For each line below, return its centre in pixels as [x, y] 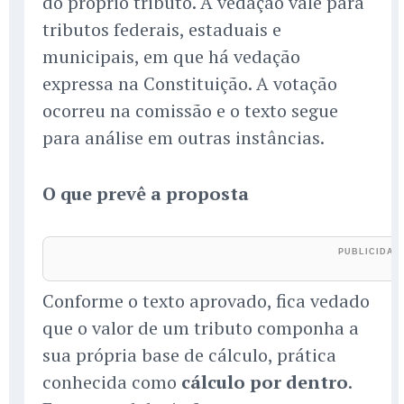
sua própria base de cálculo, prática [189, 355]
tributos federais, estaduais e [162, 30]
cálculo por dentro [265, 382]
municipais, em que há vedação [171, 57]
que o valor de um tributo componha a [201, 328]
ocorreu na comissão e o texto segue [190, 111]
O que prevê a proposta [146, 194]
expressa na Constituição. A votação [190, 84]
